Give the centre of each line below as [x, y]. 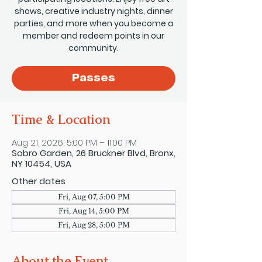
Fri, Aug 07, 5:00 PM [94, 197]
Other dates [39, 181]
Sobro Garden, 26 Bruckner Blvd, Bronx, [94, 153]
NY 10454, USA [42, 163]
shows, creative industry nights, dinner [94, 11]
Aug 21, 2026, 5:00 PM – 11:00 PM [74, 142]
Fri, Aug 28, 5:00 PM [94, 225]
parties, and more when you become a [94, 23]
